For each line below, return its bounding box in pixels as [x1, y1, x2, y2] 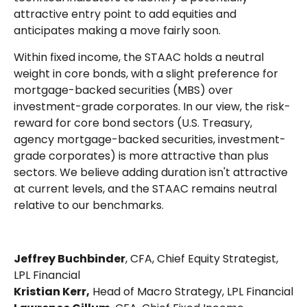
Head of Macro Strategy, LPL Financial [90, 283, 293, 299]
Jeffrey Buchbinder [14, 250, 125, 267]
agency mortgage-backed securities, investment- [14, 131, 286, 147]
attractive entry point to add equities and [14, 5, 236, 22]
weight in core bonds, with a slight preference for [14, 65, 278, 82]
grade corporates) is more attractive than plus [14, 147, 269, 164]
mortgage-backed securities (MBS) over [14, 82, 233, 98]
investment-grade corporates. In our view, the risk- [14, 98, 291, 114]
